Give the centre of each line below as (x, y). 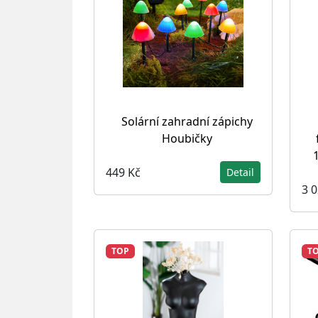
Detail (240, 172)
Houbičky (187, 138)
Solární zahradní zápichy (187, 121)
